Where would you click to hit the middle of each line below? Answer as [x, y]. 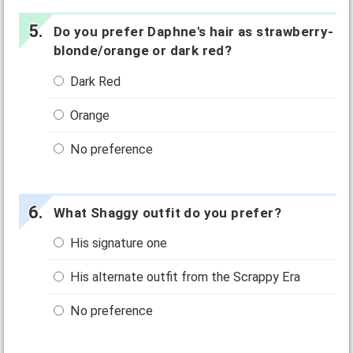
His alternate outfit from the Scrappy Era [184, 277]
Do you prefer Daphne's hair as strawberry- [193, 32]
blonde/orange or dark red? [143, 51]
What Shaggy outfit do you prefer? [167, 212]
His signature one [117, 243]
